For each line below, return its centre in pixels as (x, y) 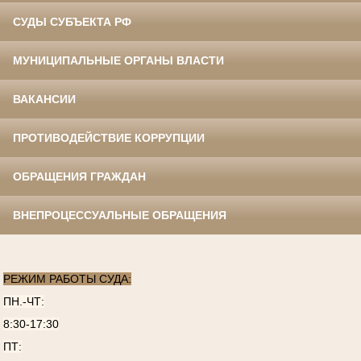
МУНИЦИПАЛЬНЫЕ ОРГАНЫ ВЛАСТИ (118, 61)
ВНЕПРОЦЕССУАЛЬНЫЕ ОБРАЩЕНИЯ (120, 216)
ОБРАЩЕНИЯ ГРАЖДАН (79, 177)
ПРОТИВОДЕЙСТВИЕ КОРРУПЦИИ (109, 138)
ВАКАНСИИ (44, 100)
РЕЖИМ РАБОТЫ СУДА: (67, 278)
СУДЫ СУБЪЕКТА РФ (72, 22)
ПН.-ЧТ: (23, 301)
